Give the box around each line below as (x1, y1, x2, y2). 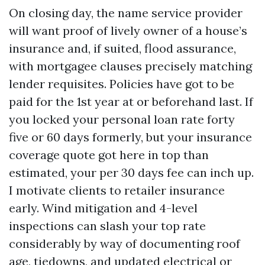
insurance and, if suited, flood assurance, (9, 41, 236, 56)
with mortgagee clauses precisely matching (9, 59, 252, 73)
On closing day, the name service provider (9, 5, 243, 20)
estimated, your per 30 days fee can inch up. (9, 165, 254, 180)
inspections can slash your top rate (9, 218, 206, 233)
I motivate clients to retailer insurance (9, 183, 225, 198)
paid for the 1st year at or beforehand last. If (9, 94, 253, 109)
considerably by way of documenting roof (9, 236, 240, 251)
